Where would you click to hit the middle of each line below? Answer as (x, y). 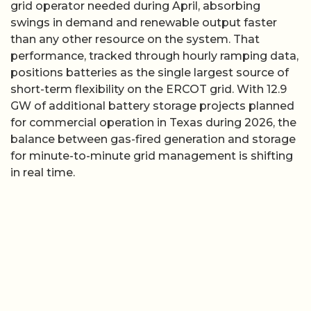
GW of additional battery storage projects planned (152, 106)
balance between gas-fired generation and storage (153, 139)
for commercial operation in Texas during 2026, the (153, 123)
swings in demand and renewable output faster (144, 23)
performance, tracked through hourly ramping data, (154, 56)
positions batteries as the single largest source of (150, 73)
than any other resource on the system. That (135, 39)
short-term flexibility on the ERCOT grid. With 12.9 (149, 89)
